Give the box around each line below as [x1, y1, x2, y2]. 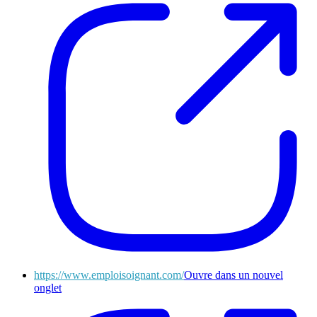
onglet [34, 282, 62, 294]
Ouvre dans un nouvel [184, 269, 283, 282]
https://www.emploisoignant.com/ [34, 269, 184, 282]
